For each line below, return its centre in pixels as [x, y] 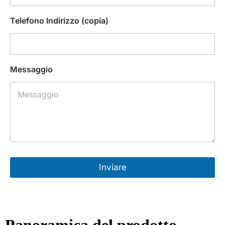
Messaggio [31, 70]
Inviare [113, 167]
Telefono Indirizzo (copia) [59, 21]
